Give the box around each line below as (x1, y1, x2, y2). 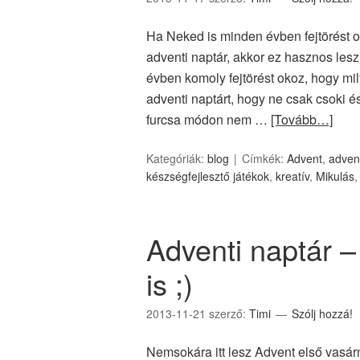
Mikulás (316, 168, 354, 184)
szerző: (209, 305, 249, 321)
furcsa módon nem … (146, 110, 271, 129)
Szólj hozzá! (292, 305, 353, 321)
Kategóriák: (146, 150, 207, 166)
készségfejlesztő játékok (146, 168, 269, 184)
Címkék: (242, 150, 287, 166)
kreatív (276, 168, 309, 184)
